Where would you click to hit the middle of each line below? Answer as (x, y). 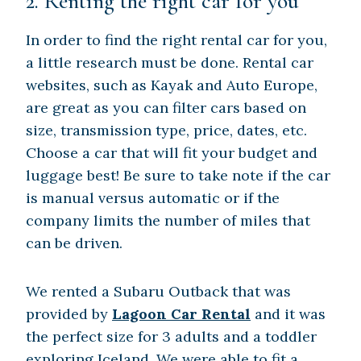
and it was (288, 314)
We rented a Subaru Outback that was (158, 292)
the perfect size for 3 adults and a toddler (171, 337)
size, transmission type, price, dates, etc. (166, 131)
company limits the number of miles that (168, 221)
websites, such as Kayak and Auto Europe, (172, 85)
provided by (69, 314)
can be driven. (74, 243)
